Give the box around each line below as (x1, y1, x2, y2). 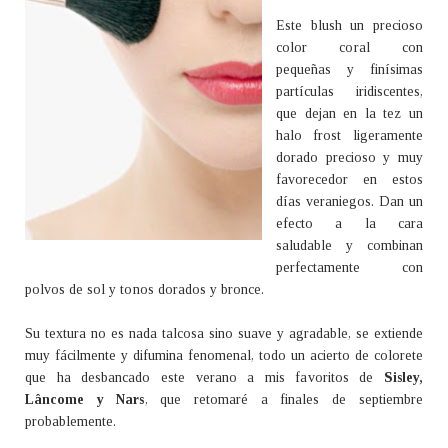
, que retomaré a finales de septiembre (144, 391, 423, 407)
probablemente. (25, 413, 117, 429)
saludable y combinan (276, 237, 423, 253)
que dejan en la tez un (276, 105, 423, 121)
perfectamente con (276, 259, 423, 275)
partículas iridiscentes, (276, 83, 423, 99)
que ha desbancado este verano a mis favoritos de (25, 369, 384, 385)
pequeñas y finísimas (276, 61, 423, 77)
